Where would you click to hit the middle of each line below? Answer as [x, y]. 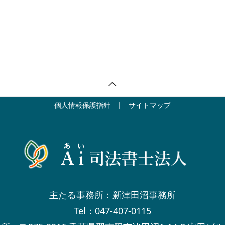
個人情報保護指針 [82, 105]
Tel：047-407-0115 [113, 211]
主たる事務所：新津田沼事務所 [113, 195]
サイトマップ [150, 105]
